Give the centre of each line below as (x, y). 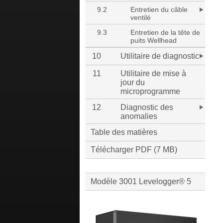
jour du (133, 82)
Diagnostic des (147, 107)
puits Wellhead (154, 40)
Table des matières (124, 132)
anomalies (139, 116)
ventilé (141, 17)
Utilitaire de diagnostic (160, 56)
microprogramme (150, 91)
